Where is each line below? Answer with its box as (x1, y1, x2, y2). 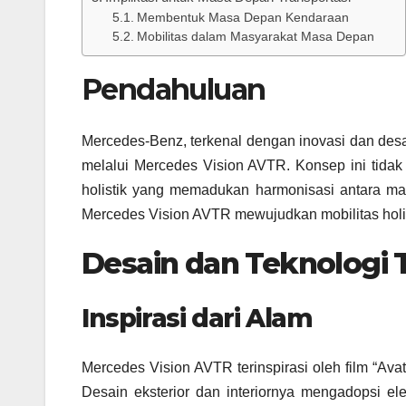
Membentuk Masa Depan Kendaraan (136, 11, 349, 25)
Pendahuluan (82, 72, 266, 108)
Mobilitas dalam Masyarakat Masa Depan (136, 30, 374, 44)
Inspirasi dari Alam (82, 303, 313, 334)
